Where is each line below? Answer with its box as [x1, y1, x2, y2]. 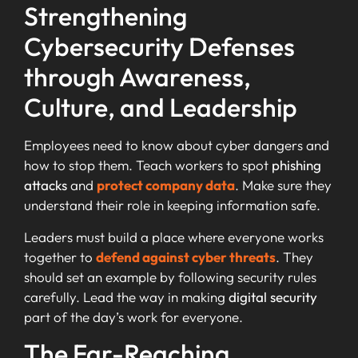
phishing [272, 157, 321, 174]
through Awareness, [24, 61, 251, 93]
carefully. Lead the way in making [24, 288, 229, 305]
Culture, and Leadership [24, 91, 297, 124]
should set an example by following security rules [24, 268, 316, 285]
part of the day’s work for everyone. [24, 308, 243, 325]
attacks [24, 177, 67, 194]
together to [24, 248, 96, 265]
